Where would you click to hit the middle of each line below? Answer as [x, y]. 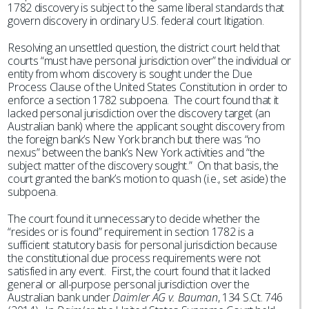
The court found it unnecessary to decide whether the [134, 219]
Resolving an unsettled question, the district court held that [144, 48]
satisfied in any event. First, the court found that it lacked [139, 271]
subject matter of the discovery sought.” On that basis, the [143, 166]
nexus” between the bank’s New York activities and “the [136, 152]
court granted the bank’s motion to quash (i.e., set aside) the [147, 179]
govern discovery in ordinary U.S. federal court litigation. [136, 21]
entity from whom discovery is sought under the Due [130, 74]
